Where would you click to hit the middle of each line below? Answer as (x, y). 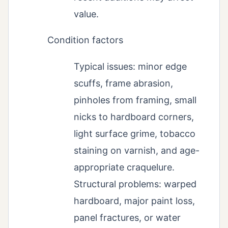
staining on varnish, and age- (137, 150)
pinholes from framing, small (135, 100)
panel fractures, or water (127, 217)
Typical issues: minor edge (130, 66)
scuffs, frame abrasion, (123, 83)
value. (86, 14)
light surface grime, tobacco (135, 133)
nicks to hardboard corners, (134, 117)
